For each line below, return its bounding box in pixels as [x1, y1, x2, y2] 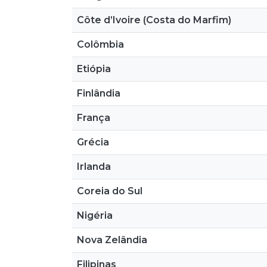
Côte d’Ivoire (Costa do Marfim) [77, 14, 231, 26]
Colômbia [77, 39, 124, 50]
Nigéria [77, 210, 113, 221]
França [77, 112, 110, 123]
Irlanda [77, 161, 111, 172]
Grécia [77, 136, 109, 148]
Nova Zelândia [77, 234, 147, 246]
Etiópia [77, 63, 111, 74]
